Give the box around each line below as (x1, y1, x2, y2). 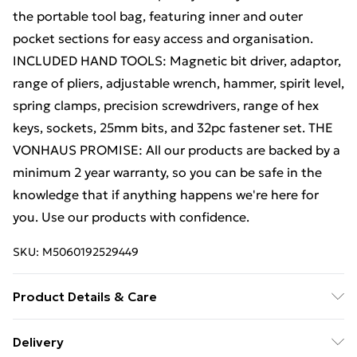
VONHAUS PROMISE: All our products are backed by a (13, 142, 340, 158)
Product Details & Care (13, 288, 157, 304)
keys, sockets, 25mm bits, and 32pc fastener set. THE (13, 120, 333, 135)
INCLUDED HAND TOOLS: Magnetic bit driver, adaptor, (13, 53, 341, 69)
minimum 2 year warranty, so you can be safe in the (13, 164, 322, 180)
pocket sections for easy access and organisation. (13, 30, 313, 46)
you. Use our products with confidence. (13, 209, 249, 225)
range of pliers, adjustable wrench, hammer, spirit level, (13, 75, 344, 91)
